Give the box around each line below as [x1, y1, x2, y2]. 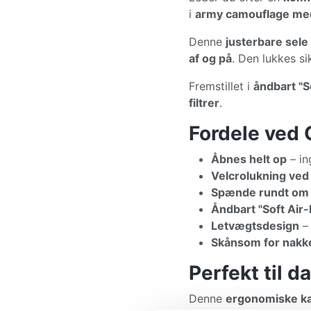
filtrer [189, 96, 219, 110]
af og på [189, 51, 232, 65]
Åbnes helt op [211, 152, 287, 166]
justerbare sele [226, 35, 308, 49]
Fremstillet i [189, 79, 253, 93]
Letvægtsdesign [211, 219, 299, 233]
